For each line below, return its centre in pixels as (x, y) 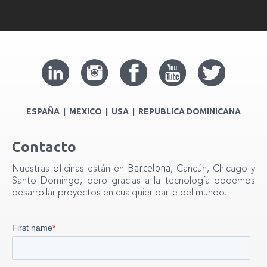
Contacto (44, 147)
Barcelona (149, 168)
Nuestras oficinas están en (70, 170)
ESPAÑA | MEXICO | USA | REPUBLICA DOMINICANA (133, 112)
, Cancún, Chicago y (213, 170)
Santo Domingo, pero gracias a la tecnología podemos (133, 181)
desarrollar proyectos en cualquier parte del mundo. (119, 193)
